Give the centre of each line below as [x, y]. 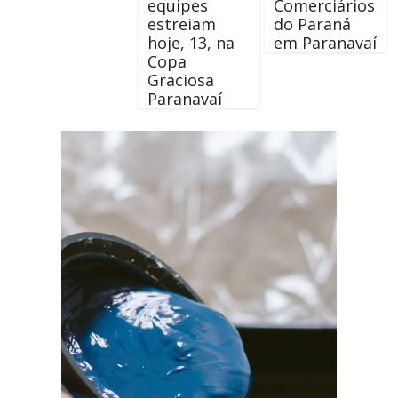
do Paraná [312, 24]
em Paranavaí [325, 42]
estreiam [181, 24]
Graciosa [180, 80]
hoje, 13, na [191, 42]
